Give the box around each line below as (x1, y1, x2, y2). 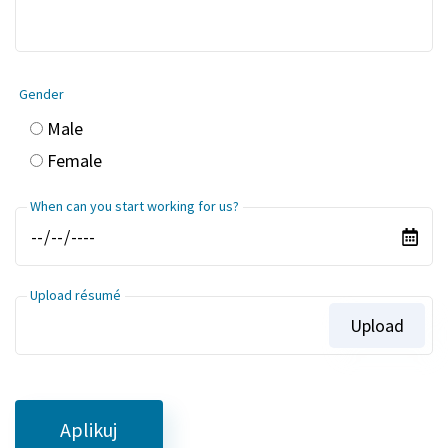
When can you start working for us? (30, 196, 240, 215)
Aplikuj (60, 416, 118, 442)
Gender (18, 85, 64, 103)
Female (47, 149, 102, 172)
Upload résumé (30, 285, 122, 304)
